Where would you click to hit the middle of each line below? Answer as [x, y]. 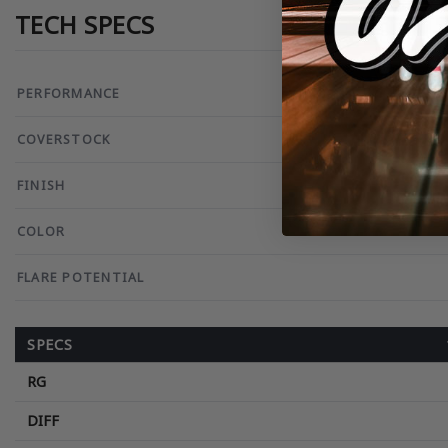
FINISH [41, 186]
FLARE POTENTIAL [81, 278]
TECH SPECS [85, 25]
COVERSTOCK [64, 140]
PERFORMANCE [69, 94]
